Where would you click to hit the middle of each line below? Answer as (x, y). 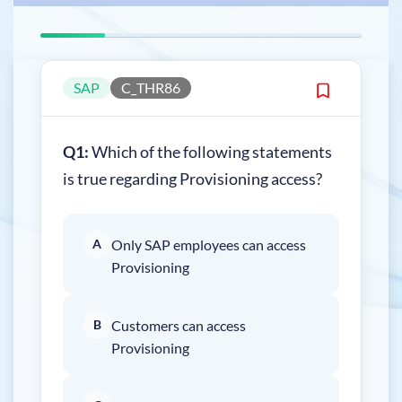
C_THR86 (151, 88)
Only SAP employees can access (209, 244)
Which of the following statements (210, 151)
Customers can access (179, 325)
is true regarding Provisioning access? (192, 178)
